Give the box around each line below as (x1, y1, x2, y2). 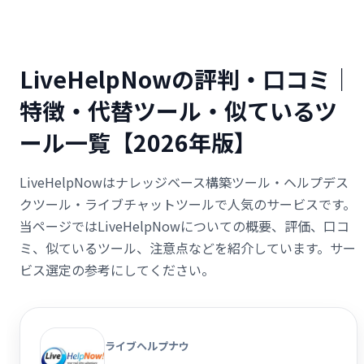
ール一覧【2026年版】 (19, 125, 257, 158)
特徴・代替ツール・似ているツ (19, 93, 337, 127)
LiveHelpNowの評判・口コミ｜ (19, 62, 353, 95)
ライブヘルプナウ (105, 337, 189, 353)
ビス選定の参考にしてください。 (19, 259, 214, 279)
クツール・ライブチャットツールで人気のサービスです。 (19, 193, 356, 214)
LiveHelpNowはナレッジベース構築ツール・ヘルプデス (19, 171, 349, 192)
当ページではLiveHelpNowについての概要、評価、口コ (19, 215, 349, 236)
